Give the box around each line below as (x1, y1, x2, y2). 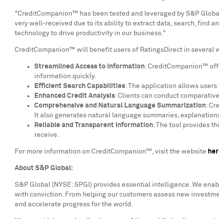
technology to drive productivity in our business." (15, 30, 167, 37)
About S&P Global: (15, 165, 73, 172)
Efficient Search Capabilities (34, 83, 125, 89)
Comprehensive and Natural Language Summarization (34, 102, 206, 109)
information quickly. (34, 73, 96, 80)
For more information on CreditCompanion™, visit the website (15, 148, 208, 155)
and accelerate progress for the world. (15, 201, 133, 208)
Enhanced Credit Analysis (34, 92, 115, 99)
